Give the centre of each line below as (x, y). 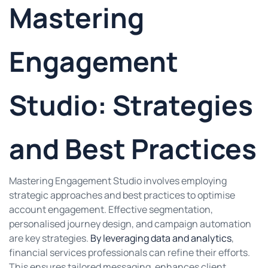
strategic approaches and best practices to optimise (122, 195)
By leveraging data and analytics (161, 238)
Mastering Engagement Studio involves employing (118, 181)
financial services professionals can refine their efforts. (130, 253)
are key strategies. (50, 238)
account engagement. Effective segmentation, (111, 210)
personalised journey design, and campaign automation (130, 224)
